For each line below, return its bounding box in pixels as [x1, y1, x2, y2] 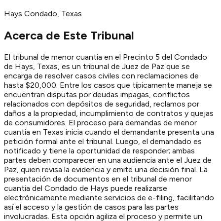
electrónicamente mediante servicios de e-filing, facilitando [4, 192, 214, 202]
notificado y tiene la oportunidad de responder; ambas [4, 146, 195, 155]
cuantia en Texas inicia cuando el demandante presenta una [4, 127, 214, 137]
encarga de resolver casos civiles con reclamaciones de [4, 71, 199, 80]
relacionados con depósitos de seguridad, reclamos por [4, 99, 199, 109]
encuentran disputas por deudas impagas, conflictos [4, 89, 190, 99]
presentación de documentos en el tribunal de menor [4, 174, 192, 184]
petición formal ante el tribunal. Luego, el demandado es [4, 136, 202, 146]
